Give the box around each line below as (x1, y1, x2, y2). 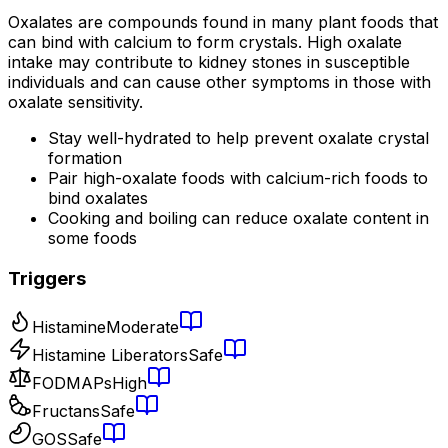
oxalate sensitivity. (8, 92, 143, 113)
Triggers (8, 267, 86, 291)
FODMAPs (32, 372, 112, 393)
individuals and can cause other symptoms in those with (8, 72, 431, 93)
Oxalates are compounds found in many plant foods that (8, 12, 438, 33)
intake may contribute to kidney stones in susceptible (8, 52, 410, 73)
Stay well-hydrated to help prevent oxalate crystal (48, 128, 429, 149)
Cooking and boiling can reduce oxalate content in (48, 208, 429, 229)
